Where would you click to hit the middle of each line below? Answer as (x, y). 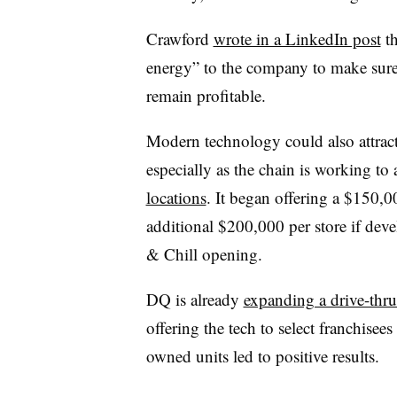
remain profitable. (208, 95)
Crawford (179, 38)
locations (176, 197)
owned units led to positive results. (262, 355)
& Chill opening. (206, 253)
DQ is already (195, 299)
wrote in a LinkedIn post (297, 38)
